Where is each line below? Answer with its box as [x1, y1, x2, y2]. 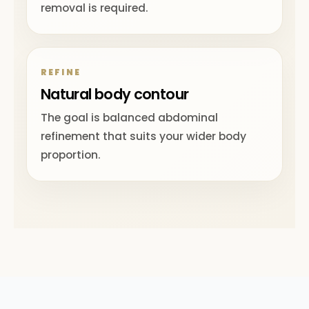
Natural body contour [41, 84, 189, 104]
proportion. [41, 148, 101, 162]
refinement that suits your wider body [41, 129, 246, 143]
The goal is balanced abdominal [41, 110, 218, 125]
